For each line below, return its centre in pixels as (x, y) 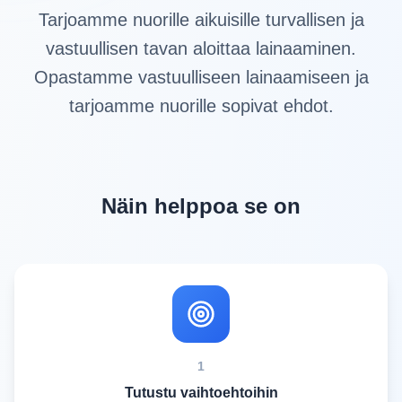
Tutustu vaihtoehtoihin (201, 393)
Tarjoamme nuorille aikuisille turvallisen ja (201, 20)
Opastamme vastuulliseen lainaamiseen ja (201, 77)
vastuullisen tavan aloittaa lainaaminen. (201, 48)
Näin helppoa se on (201, 206)
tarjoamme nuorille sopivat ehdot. (201, 106)
